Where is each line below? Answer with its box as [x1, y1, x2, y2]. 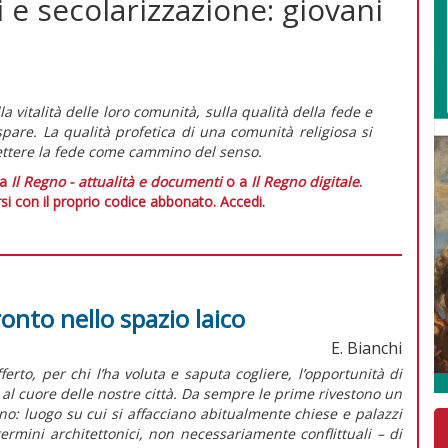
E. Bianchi [331, 336, 402, 359]
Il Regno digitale [251, 171, 359, 191]
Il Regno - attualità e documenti [11, 171, 222, 191]
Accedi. [219, 191, 265, 211]
